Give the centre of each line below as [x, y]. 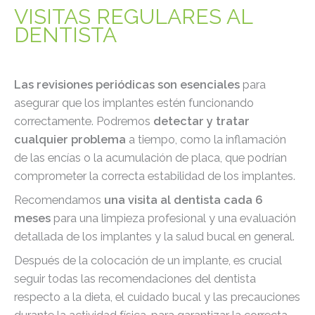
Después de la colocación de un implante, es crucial [148, 261]
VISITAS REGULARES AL [133, 16]
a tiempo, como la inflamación [207, 139]
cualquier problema [71, 139]
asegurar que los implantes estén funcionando [134, 103]
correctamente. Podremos [82, 121]
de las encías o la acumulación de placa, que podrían [150, 157]
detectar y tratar [200, 121]
